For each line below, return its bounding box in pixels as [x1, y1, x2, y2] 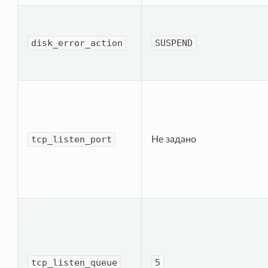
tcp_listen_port [31, 133, 112, 145]
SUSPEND [155, 37, 193, 48]
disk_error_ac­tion [31, 37, 123, 48]
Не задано [151, 134, 197, 144]
